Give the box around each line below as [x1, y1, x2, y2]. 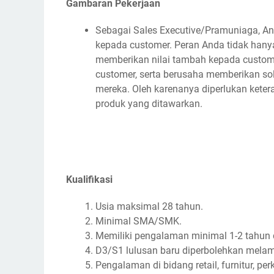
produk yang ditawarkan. [95, 98, 202, 109]
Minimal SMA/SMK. [95, 215, 182, 227]
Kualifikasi [66, 174, 113, 185]
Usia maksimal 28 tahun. [95, 201, 203, 212]
